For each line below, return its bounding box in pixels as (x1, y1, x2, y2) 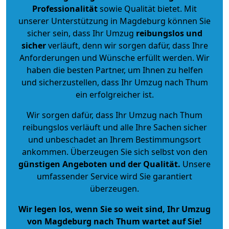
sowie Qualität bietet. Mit (98, 3, 197, 14)
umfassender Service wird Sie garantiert (37, 170, 192, 182)
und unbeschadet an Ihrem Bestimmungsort (28, 133, 201, 145)
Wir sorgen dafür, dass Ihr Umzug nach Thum (27, 109, 202, 121)
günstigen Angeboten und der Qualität (18, 158, 178, 170)
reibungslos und (135, 27, 202, 39)
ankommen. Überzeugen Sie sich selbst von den (21, 146, 208, 157)
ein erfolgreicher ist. (75, 88, 154, 100)
